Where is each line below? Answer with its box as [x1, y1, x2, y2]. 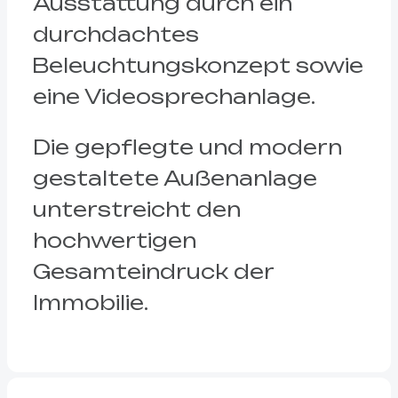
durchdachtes [32, 21, 199, 46]
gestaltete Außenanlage [32, 166, 317, 190]
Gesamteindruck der [32, 259, 274, 283]
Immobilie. [32, 291, 148, 314]
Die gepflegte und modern [32, 135, 342, 159]
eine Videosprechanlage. [32, 84, 315, 108]
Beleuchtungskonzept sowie [32, 52, 363, 77]
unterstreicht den [32, 197, 241, 221]
